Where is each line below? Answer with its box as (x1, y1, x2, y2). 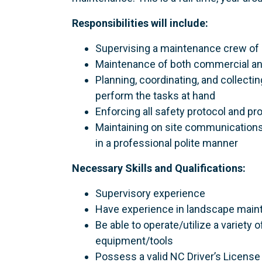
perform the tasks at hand (95, 89, 215, 102)
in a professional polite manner (95, 136, 238, 149)
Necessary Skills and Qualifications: (71, 161, 246, 174)
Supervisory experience (95, 187, 205, 199)
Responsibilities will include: (71, 16, 211, 29)
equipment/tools (95, 234, 173, 247)
